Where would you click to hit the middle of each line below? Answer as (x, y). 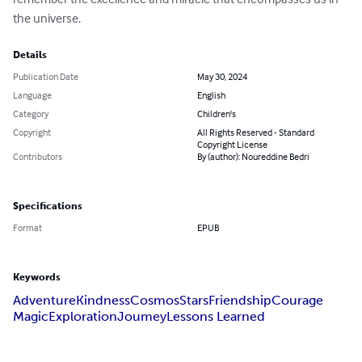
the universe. (47, 18)
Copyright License (232, 145)
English (211, 95)
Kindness (103, 301)
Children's (217, 114)
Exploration (83, 317)
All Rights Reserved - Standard (256, 133)
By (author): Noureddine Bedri (253, 157)
